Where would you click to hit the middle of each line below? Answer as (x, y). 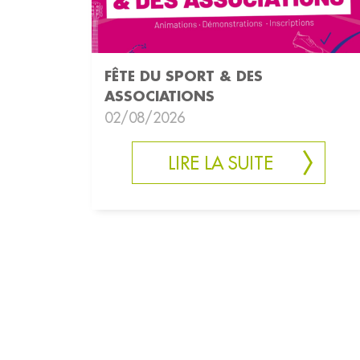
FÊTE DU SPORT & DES (184, 76)
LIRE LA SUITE (220, 164)
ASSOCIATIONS (160, 96)
